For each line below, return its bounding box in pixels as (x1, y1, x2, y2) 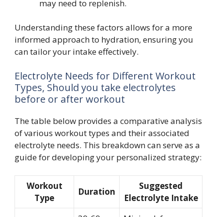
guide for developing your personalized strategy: (15, 151, 201, 163)
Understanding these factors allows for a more (15, 22, 192, 33)
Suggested (139, 180, 183, 192)
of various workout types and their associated (15, 127, 189, 139)
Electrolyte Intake (124, 192, 198, 204)
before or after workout (15, 92, 125, 106)
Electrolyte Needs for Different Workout (15, 69, 196, 82)
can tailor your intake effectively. (15, 46, 139, 58)
